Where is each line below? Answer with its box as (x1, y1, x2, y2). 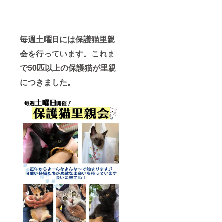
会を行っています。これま (20, 47, 115, 59)
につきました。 (20, 76, 75, 88)
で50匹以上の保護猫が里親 (20, 61, 116, 73)
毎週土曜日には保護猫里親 (20, 33, 115, 45)
